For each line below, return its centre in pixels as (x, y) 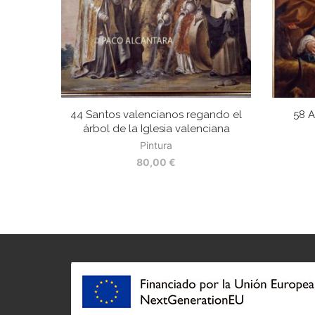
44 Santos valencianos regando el (156, 115)
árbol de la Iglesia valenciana (156, 129)
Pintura (156, 146)
